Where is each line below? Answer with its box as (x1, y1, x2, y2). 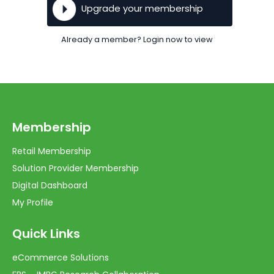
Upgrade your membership (81, 2, 203, 15)
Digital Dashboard (12, 179, 87, 192)
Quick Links (12, 225, 80, 243)
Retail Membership (12, 145, 91, 158)
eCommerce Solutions (12, 251, 109, 264)
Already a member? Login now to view (61, 34, 213, 45)
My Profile (12, 196, 53, 209)
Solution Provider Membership (12, 162, 139, 175)
